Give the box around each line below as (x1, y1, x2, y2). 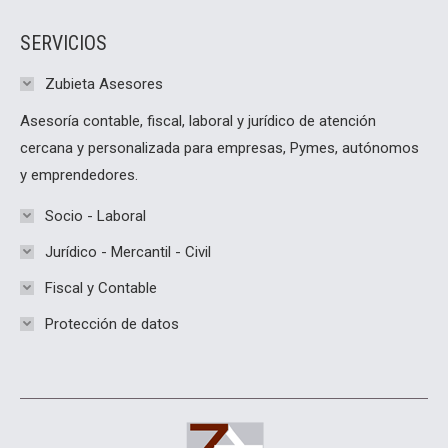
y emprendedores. (20, 165, 138, 184)
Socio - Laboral (45, 206, 146, 225)
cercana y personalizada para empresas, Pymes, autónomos (20, 138, 419, 157)
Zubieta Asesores (45, 74, 163, 93)
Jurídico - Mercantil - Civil (45, 242, 211, 261)
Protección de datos (45, 314, 179, 333)
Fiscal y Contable (45, 278, 157, 297)
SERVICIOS (20, 30, 107, 55)
